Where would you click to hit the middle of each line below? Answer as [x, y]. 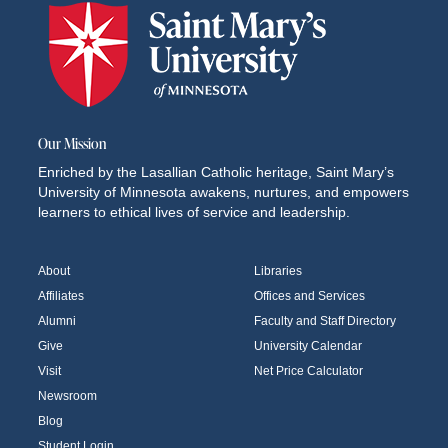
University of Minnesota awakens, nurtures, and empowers [223, 192]
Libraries [278, 271]
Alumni [57, 321]
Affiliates [61, 296]
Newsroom [67, 396]
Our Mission [72, 143]
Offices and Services [309, 296]
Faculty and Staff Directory [325, 321]
